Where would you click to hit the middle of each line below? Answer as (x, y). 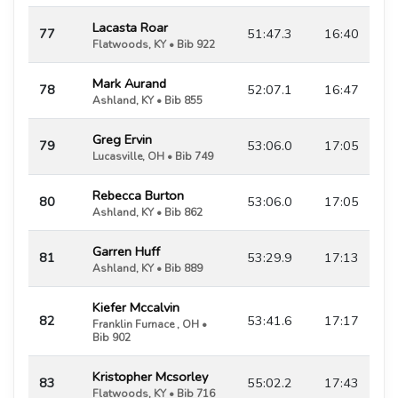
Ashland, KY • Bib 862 (147, 212)
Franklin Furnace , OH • (150, 324)
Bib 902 (111, 337)
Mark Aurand (129, 83)
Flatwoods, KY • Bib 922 (154, 44)
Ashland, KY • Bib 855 (147, 100)
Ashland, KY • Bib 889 (147, 268)
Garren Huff (126, 251)
